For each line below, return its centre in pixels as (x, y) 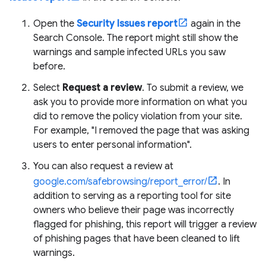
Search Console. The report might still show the (136, 38)
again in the (214, 24)
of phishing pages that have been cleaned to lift (137, 239)
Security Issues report (127, 24)
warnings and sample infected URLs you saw (129, 52)
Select (48, 88)
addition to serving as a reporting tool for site (132, 196)
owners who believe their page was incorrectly (134, 210)
